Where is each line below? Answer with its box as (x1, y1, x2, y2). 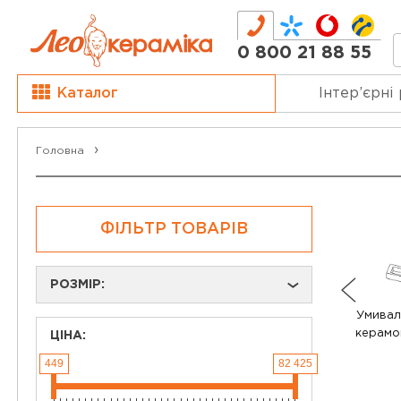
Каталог (57, 87, 118, 100)
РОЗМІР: (50, 279, 105, 290)
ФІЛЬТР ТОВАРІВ (99, 222, 248, 236)
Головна (36, 146, 84, 156)
